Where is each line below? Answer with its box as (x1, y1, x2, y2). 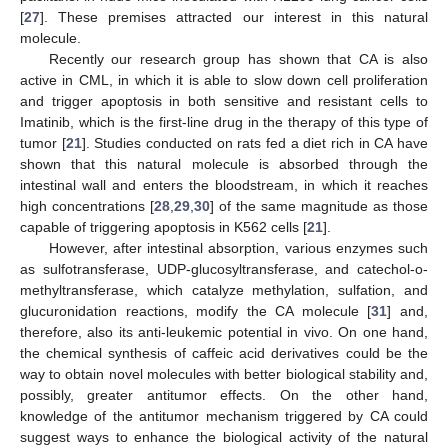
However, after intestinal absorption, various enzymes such (48, 240, 428, 257)
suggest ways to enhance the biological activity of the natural (20, 429, 428, 446)
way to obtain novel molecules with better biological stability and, (20, 366, 428, 383)
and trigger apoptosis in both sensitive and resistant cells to (20, 93, 428, 110)
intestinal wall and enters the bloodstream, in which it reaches (20, 177, 428, 194)
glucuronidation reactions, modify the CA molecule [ (20, 303, 372, 320)
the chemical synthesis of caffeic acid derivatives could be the (20, 345, 428, 362)
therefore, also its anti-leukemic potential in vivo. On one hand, (20, 324, 428, 341)
